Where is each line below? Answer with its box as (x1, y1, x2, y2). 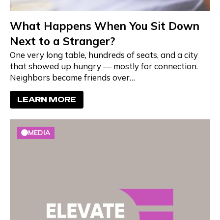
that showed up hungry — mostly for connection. (9, 60, 198, 71)
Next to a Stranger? (9, 34, 115, 48)
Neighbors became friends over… (9, 72, 135, 82)
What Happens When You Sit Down (9, 19, 199, 33)
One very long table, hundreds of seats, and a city (9, 49, 198, 60)
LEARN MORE (17, 94, 76, 104)
